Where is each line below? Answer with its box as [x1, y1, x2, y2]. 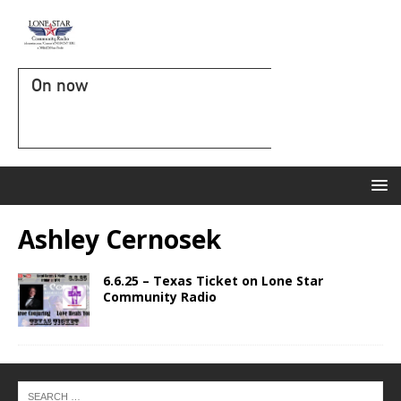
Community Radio [103, 288, 217, 305]
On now [31, 74, 88, 96]
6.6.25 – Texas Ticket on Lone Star [103, 272, 323, 289]
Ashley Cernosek [18, 222, 221, 256]
